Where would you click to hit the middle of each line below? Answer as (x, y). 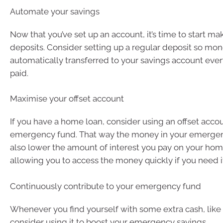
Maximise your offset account (67, 99)
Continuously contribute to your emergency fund (106, 186)
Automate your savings (55, 11)
